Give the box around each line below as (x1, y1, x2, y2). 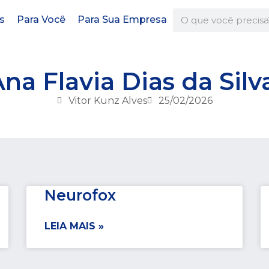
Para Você (17, 14, 66, 25)
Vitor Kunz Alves (68, 95, 147, 106)
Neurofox (44, 186, 116, 204)
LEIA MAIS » (44, 220, 104, 232)
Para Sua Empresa (77, 14, 168, 25)
